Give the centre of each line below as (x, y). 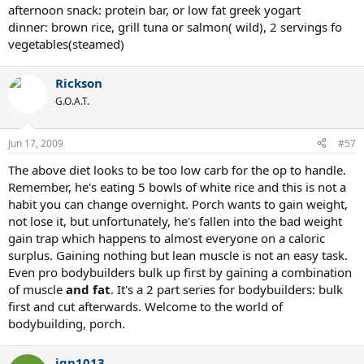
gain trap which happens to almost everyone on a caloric (167, 238)
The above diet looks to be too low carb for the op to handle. (177, 169)
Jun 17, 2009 (36, 143)
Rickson (79, 83)
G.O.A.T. (72, 101)
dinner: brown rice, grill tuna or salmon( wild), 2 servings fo (175, 27)
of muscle (37, 289)
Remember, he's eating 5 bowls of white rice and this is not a (177, 186)
